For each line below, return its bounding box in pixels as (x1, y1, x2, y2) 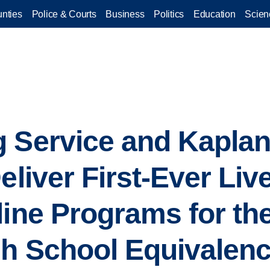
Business (105, 8, 145, 19)
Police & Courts (31, 8, 96, 19)
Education (193, 8, 236, 19)
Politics (154, 8, 184, 19)
